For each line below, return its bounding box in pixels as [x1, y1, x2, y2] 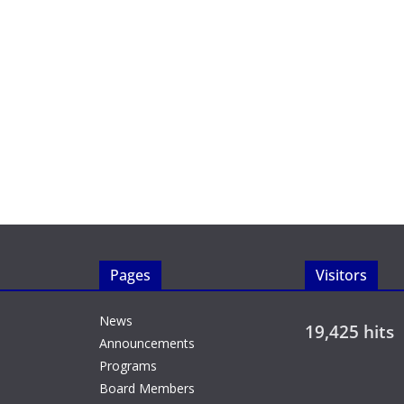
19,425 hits [305, 320, 394, 344]
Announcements [99, 335, 195, 352]
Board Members [99, 380, 195, 397]
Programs [99, 357, 157, 374]
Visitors [316, 265, 367, 285]
